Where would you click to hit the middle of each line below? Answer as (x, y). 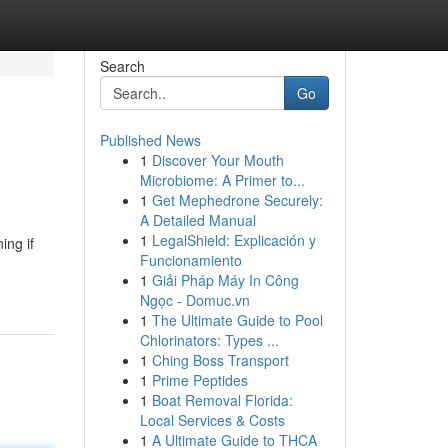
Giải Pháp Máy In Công (225, 280)
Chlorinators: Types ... (209, 340)
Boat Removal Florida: (222, 400)
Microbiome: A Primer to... (222, 180)
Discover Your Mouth (217, 160)
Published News (150, 140)
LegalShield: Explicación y (233, 240)
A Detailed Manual (197, 220)
